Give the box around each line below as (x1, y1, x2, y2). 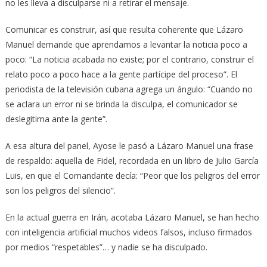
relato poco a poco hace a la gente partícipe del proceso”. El (5, 68, 237, 80)
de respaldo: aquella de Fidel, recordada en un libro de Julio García (5, 154, 259, 166)
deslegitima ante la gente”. (5, 113, 107, 125)
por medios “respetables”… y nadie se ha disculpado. (5, 241, 207, 253)
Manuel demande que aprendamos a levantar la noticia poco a (5, 38, 247, 50)
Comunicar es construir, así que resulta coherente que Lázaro (5, 23, 243, 35)
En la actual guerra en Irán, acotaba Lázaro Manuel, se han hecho (5, 211, 259, 223)
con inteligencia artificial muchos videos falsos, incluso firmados (5, 226, 252, 238)
